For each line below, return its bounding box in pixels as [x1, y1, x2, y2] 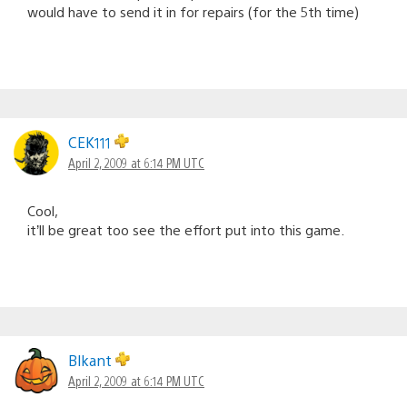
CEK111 [68, 132, 114, 152]
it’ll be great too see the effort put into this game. [27, 220, 344, 238]
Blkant [68, 350, 115, 370]
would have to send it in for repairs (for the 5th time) [27, 2, 359, 20]
